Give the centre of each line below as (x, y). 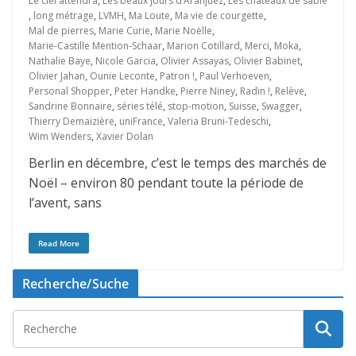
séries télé (140, 106)
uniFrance (141, 121)
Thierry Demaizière (72, 121)
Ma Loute (149, 15)
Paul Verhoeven (234, 76)
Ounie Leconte (122, 76)
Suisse (243, 106)
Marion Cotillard (203, 46)
